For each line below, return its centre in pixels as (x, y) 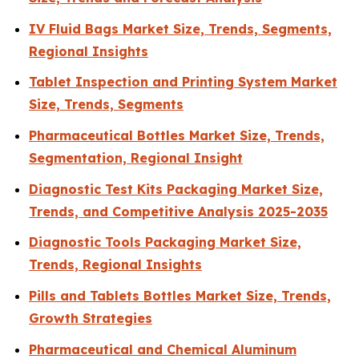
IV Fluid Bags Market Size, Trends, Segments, (180, 28)
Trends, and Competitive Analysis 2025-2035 (178, 211)
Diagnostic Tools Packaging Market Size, (165, 242)
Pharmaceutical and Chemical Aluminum (163, 349)
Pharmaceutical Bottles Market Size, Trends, (177, 135)
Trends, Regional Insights (115, 265)
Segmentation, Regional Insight (136, 157)
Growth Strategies (91, 318)
